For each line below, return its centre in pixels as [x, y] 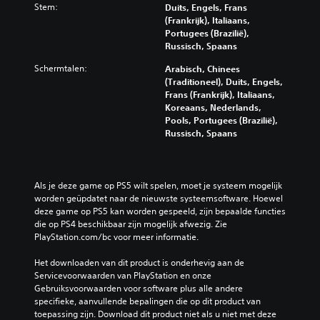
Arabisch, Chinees [202, 69]
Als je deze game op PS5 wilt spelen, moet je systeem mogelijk [158, 185]
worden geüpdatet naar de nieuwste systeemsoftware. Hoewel [159, 198]
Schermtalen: [61, 68]
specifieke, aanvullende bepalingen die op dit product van [147, 301]
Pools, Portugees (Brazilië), [221, 120]
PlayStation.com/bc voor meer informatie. [116, 237]
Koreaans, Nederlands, [213, 107]
